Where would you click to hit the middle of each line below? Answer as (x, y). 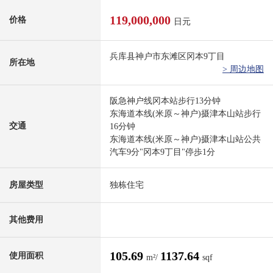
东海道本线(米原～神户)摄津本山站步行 (185, 114)
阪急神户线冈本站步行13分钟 (165, 101)
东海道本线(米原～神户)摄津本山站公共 (185, 140)
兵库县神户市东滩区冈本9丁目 (167, 57)
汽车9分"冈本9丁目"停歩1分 (162, 152)
